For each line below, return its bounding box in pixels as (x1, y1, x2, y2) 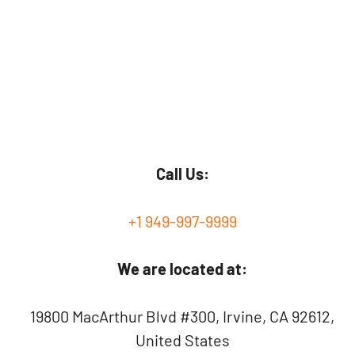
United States (135, 330, 230, 349)
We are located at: (117, 259, 248, 278)
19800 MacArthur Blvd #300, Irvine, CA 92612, (30, 307, 335, 326)
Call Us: (155, 164, 209, 183)
